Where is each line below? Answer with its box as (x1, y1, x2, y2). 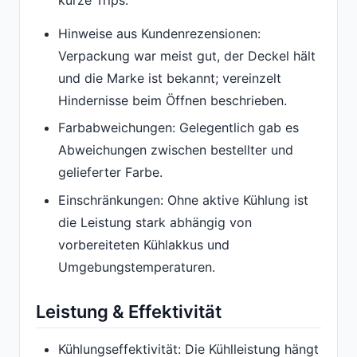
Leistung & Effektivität (36, 300, 222, 322)
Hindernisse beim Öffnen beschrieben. (58, 92, 287, 109)
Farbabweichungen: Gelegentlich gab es (58, 120, 299, 136)
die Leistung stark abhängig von (58, 214, 252, 230)
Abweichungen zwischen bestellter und (58, 142, 293, 159)
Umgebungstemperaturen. (58, 258, 215, 275)
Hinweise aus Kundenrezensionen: (58, 25, 261, 42)
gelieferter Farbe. (58, 164, 163, 181)
